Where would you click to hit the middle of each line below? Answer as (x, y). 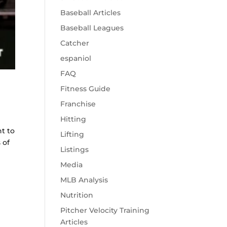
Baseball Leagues (92, 28)
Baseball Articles (91, 13)
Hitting (73, 119)
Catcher (75, 43)
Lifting (72, 134)
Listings (75, 149)
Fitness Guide (86, 89)
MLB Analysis (84, 180)
